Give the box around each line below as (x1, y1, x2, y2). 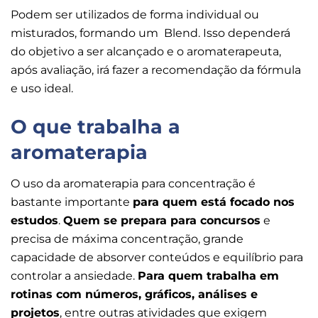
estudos (11, 214, 58, 228)
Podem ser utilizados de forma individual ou (11, 8, 259, 22)
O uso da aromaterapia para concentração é (11, 177, 256, 191)
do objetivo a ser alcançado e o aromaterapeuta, (11, 45, 281, 59)
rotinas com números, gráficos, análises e (11, 287, 258, 302)
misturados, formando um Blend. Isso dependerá (11, 26, 290, 40)
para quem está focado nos (133, 195, 295, 209)
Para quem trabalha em (138, 269, 279, 283)
